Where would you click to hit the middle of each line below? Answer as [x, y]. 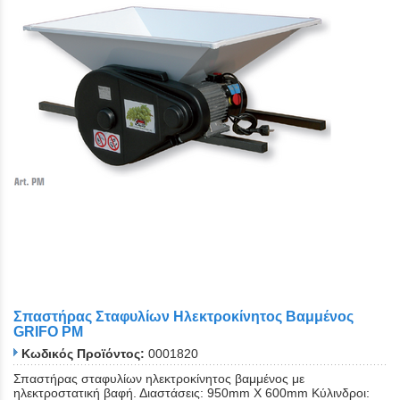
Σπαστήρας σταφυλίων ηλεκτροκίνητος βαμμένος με [159, 379]
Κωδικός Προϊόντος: [83, 354]
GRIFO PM [48, 331]
